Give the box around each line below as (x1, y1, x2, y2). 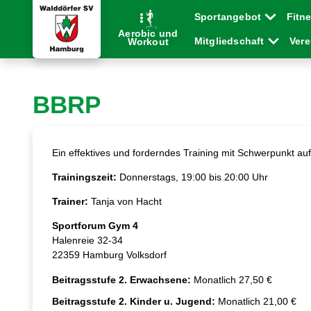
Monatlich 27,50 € (194, 274, 273, 285)
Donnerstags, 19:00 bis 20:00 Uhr (119, 171, 269, 183)
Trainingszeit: (52, 171, 120, 183)
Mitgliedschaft (194, 35, 267, 47)
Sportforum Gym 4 (52, 220, 139, 231)
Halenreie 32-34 (52, 235, 124, 246)
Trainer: (52, 196, 92, 207)
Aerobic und (118, 27, 178, 39)
